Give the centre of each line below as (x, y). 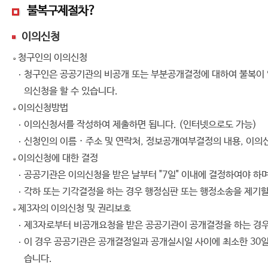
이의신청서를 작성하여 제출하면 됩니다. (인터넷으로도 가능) (140, 125)
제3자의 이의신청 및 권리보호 (74, 208)
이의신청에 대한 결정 (58, 158)
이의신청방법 (43, 108)
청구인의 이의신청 (53, 58)
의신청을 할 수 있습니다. (71, 91)
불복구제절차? (61, 11)
